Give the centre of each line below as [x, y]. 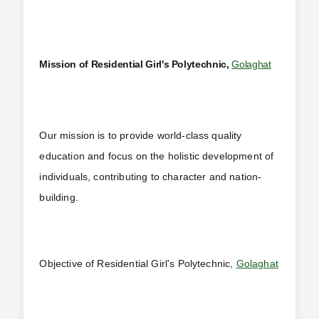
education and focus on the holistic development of [157, 156]
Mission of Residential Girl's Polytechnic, [136, 64]
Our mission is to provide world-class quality [141, 135]
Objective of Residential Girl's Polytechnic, [138, 264]
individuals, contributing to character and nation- [151, 176]
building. [59, 197]
